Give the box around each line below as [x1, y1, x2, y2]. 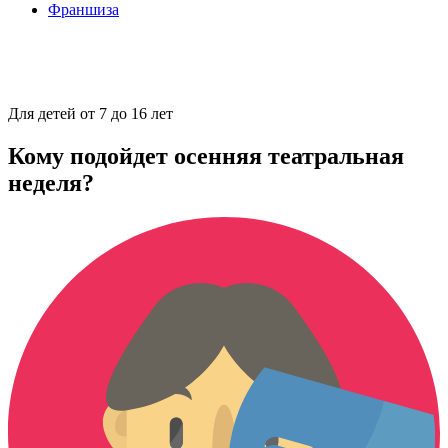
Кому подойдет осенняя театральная [8, 142, 404, 169]
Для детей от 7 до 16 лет [8, 104, 173, 122]
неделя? [8, 169, 94, 196]
